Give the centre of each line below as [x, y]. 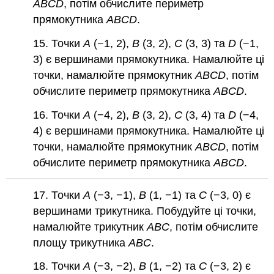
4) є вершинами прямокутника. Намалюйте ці [149, 131]
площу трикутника [81, 243]
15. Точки [58, 44]
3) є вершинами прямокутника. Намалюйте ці [149, 60]
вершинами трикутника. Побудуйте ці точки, [145, 211]
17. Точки [58, 195]
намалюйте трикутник [90, 227]
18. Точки [58, 266]
